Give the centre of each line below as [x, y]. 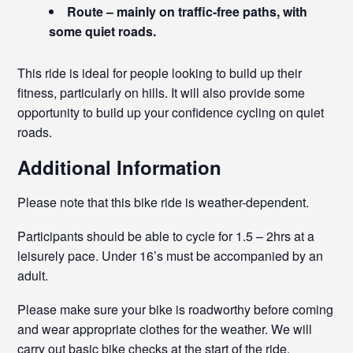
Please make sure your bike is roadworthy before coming [176, 309]
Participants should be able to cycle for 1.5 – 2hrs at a [166, 236]
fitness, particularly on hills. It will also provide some [162, 93]
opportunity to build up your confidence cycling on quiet [171, 112]
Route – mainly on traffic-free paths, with [188, 11]
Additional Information [120, 167]
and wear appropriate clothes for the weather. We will [165, 329]
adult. [33, 275]
